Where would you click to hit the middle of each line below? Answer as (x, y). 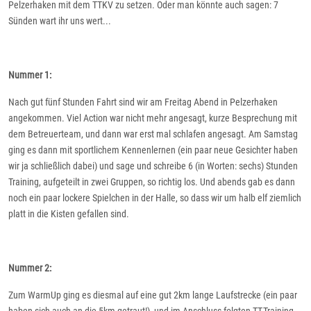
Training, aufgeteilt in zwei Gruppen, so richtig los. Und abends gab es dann (152, 182)
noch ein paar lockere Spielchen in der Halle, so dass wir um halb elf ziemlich (155, 198)
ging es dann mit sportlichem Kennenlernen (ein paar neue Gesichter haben (153, 150)
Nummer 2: (30, 268)
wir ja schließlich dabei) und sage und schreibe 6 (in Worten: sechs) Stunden (153, 166)
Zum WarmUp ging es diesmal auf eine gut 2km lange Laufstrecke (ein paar (153, 295)
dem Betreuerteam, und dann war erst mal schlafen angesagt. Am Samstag (153, 134)
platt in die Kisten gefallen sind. (69, 214)
